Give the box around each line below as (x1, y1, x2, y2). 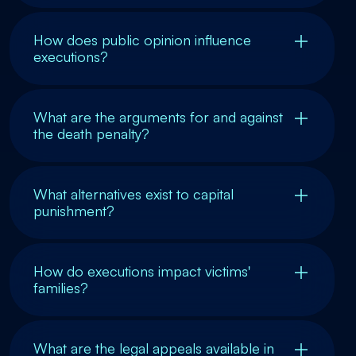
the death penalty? (33, 124, 149, 142)
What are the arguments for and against (33, 107, 283, 126)
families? (33, 278, 88, 296)
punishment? (33, 201, 114, 219)
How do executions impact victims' (33, 261, 250, 280)
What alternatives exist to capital (33, 184, 234, 203)
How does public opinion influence (33, 30, 251, 48)
